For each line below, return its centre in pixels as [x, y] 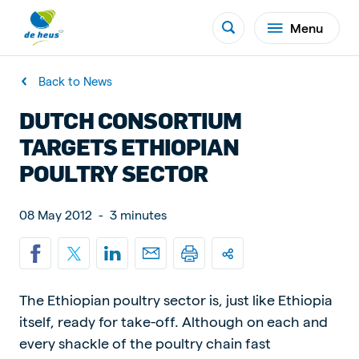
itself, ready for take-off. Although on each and [173, 321]
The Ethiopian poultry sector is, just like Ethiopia [176, 299]
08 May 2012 [56, 214]
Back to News [75, 81]
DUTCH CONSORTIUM [131, 120]
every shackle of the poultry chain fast [145, 343]
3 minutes [138, 214]
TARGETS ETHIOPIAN [129, 146]
